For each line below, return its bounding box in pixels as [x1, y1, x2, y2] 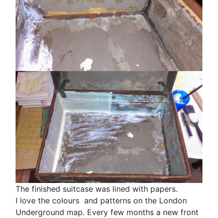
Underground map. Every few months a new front [16, 207, 199, 217]
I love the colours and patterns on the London [16, 195, 187, 205]
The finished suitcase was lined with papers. [16, 183, 178, 194]
